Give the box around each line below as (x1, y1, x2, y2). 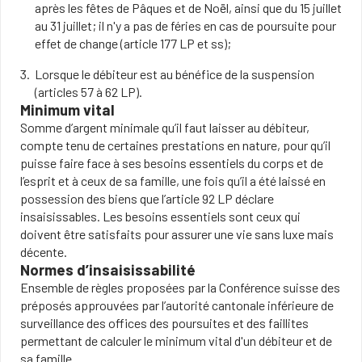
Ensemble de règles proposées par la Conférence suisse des (20, 280, 340, 295)
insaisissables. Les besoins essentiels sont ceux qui (20, 208, 301, 224)
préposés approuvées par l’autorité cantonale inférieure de (20, 297, 334, 313)
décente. (20, 244, 67, 259)
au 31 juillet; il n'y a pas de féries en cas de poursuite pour (34, 18, 336, 33)
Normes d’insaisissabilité (20, 260, 196, 279)
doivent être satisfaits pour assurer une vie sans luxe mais (20, 226, 334, 242)
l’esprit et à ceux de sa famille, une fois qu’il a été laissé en (20, 173, 326, 188)
